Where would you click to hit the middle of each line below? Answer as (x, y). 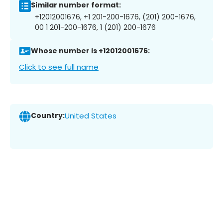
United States (91, 116)
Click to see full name (59, 67)
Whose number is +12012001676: (90, 51)
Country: (48, 116)
